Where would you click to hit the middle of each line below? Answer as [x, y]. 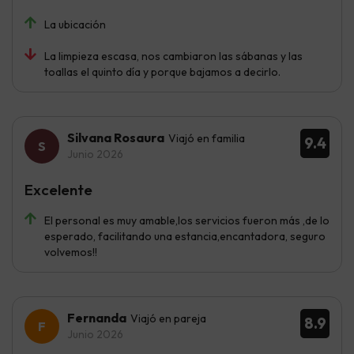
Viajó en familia [207, 139]
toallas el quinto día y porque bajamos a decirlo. [162, 72]
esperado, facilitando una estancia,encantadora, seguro [185, 237]
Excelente [58, 190]
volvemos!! [71, 252]
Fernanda [97, 318]
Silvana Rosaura [116, 138]
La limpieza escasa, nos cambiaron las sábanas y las [173, 56]
